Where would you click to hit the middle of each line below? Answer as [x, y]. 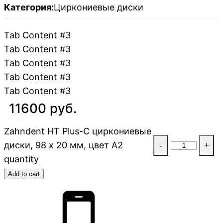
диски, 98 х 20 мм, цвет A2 [63, 145]
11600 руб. [43, 109]
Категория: [29, 7]
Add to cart [24, 174]
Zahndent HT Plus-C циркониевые [78, 131]
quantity [21, 159]
